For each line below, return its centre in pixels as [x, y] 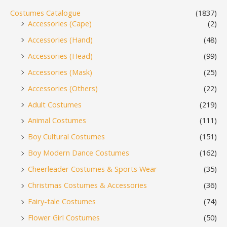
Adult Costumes [55, 104]
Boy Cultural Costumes [66, 137]
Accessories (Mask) [60, 72]
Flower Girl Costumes [64, 218]
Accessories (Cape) [60, 23]
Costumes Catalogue [45, 12]
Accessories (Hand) [60, 39]
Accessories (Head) [60, 55]
